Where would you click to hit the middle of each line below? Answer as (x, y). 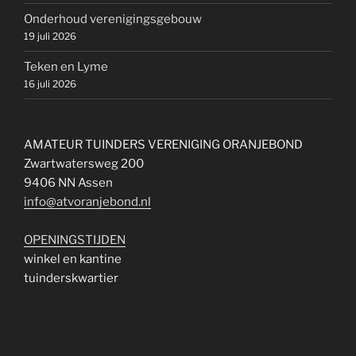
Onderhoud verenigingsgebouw (113, 19)
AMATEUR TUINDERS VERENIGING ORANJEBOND (163, 144)
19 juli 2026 (50, 37)
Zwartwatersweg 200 (84, 163)
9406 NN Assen (68, 182)
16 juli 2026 (50, 84)
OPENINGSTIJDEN (75, 240)
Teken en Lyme (66, 67)
